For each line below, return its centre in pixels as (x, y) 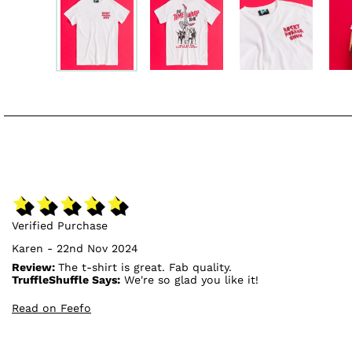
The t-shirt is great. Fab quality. (145, 268)
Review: (35, 268)
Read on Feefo (51, 308)
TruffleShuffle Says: (66, 280)
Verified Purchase (60, 226)
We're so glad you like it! (189, 280)
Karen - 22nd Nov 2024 (75, 249)
